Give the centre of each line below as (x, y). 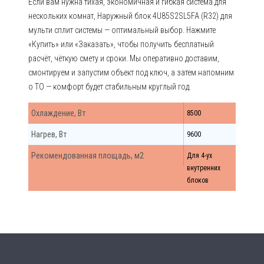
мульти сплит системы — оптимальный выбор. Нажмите (122, 30)
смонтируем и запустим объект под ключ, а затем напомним (131, 72)
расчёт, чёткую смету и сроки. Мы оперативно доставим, (124, 58)
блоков (198, 180)
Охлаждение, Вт (58, 113)
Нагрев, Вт (49, 134)
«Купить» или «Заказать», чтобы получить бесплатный (121, 44)
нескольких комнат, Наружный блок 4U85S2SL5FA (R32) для (130, 16)
